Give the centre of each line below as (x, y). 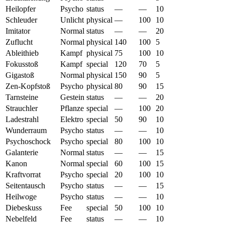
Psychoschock (28, 141)
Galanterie (22, 152)
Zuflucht (19, 42)
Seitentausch (25, 185)
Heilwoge (21, 196)
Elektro (72, 119)
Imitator (18, 31)
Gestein (72, 97)
